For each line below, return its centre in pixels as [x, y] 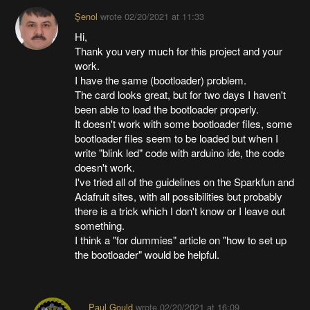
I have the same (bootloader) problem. [160, 80]
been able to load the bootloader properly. [166, 109]
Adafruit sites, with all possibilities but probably [178, 197]
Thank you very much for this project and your [178, 51]
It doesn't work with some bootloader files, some [183, 124]
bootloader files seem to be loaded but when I [176, 138]
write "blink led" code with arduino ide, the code [179, 153]
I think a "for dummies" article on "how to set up [180, 240]
